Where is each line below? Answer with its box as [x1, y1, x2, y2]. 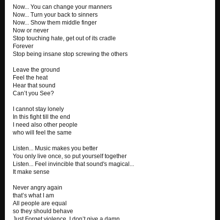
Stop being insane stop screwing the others [13, 51, 128, 58]
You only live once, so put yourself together [13, 153, 127, 160]
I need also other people [13, 121, 78, 129]
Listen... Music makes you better [13, 145, 98, 152]
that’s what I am [13, 192, 54, 199]
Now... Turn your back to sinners [13, 11, 98, 19]
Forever [13, 43, 33, 50]
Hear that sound [13, 82, 55, 89]
